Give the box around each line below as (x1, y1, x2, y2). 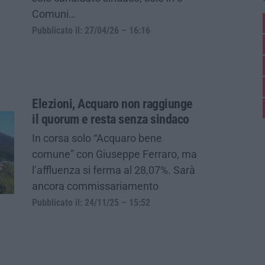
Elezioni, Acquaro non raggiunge (32, 96, 193, 111)
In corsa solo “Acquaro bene (32, 131, 162, 144)
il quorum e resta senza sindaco (32, 111, 189, 127)
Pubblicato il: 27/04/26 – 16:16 (32, 25, 150, 36)
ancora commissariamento (32, 179, 159, 192)
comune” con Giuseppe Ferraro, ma (32, 147, 197, 160)
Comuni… (32, 7, 76, 20)
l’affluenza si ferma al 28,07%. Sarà (32, 163, 195, 176)
